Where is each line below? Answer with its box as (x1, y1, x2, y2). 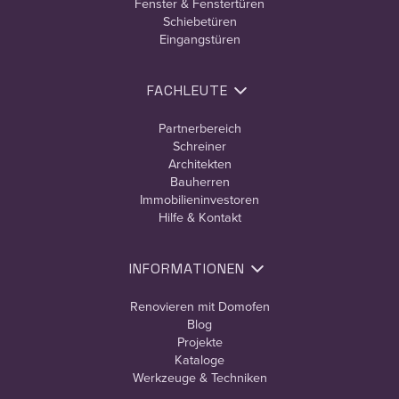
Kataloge (175, 350, 224, 370)
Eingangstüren (159, 29, 240, 49)
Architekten (167, 154, 232, 174)
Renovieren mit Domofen (129, 297, 270, 316)
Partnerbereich (158, 118, 241, 138)
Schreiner (173, 136, 226, 156)
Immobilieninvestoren (140, 190, 259, 209)
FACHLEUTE (146, 81, 228, 101)
